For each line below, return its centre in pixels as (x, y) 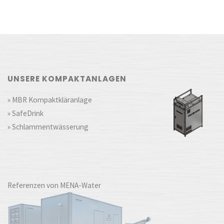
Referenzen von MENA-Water (54, 185)
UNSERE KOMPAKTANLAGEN (67, 79)
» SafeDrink (26, 113)
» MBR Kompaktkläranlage (50, 100)
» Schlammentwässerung (48, 127)
